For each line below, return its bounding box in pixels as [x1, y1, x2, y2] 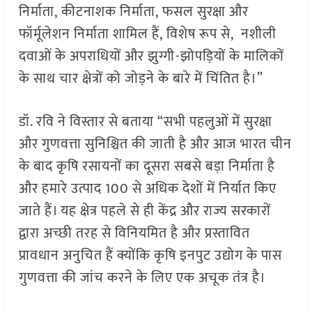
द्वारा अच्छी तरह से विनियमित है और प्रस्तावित [18, 221, 250, 246]
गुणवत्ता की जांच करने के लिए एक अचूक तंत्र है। [18, 266, 266, 290]
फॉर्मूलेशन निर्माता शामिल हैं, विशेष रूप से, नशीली [18, 22, 276, 47]
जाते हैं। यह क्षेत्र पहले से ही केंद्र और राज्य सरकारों [18, 199, 271, 224]
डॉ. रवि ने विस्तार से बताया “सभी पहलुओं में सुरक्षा [18, 110, 272, 134]
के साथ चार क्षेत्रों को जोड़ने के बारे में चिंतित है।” [18, 67, 263, 91]
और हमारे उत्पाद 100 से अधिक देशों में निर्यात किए [18, 177, 276, 201]
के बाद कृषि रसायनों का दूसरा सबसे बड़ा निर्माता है [18, 155, 275, 179]
